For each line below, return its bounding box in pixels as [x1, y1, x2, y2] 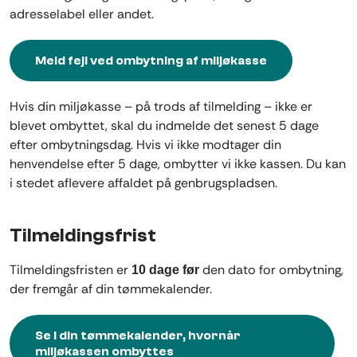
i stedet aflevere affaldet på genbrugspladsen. [10, 175, 277, 192]
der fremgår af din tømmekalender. [10, 280, 212, 297]
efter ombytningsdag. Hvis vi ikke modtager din [10, 136, 281, 154]
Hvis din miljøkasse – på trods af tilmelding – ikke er [10, 98, 312, 116]
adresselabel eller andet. [10, 6, 154, 23]
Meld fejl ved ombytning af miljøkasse [35, 53, 267, 69]
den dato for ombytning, [202, 261, 343, 278]
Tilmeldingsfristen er [10, 261, 128, 278]
